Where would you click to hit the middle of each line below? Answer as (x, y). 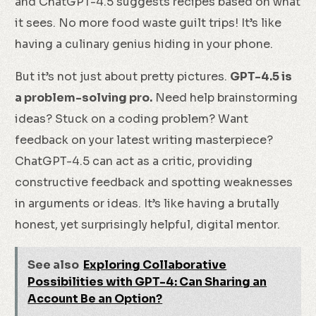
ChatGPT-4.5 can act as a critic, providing (134, 161)
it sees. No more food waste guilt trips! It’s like (148, 23)
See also (54, 265)
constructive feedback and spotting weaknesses (154, 182)
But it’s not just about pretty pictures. (123, 77)
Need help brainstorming (225, 98)
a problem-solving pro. (84, 98)
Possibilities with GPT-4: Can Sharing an (147, 282)
